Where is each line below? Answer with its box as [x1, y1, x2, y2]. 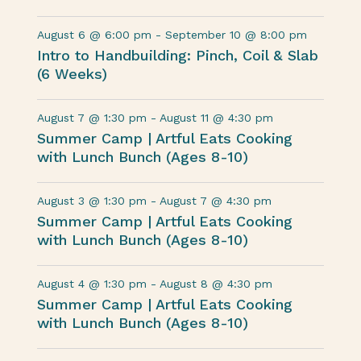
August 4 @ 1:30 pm [37, 277, 147, 290]
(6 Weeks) [37, 65, 108, 82]
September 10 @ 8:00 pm [165, 28, 308, 41]
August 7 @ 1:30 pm [37, 111, 147, 124]
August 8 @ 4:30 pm [160, 277, 273, 290]
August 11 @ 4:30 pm [160, 111, 274, 124]
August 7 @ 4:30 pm [160, 194, 272, 207]
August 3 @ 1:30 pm [37, 194, 147, 207]
